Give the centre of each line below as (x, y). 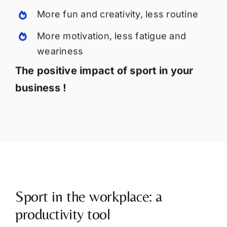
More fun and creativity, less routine (118, 14)
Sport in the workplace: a (88, 197)
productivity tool (63, 214)
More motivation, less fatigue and (112, 36)
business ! (41, 88)
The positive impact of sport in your (104, 71)
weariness (60, 51)
